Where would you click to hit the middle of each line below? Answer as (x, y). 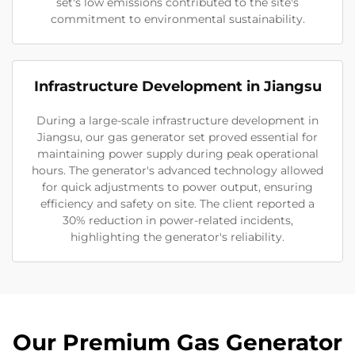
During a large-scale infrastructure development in (177, 121)
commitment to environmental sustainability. (177, 19)
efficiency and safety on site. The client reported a (177, 204)
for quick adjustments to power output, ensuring (177, 187)
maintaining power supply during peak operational (177, 154)
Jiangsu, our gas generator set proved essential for (177, 137)
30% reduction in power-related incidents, (177, 221)
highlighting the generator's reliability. (177, 237)
